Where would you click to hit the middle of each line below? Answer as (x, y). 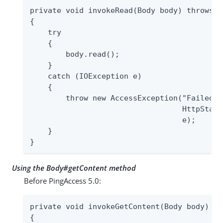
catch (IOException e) (86, 76)
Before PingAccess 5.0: (62, 180)
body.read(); (75, 54)
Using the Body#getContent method (74, 167)
